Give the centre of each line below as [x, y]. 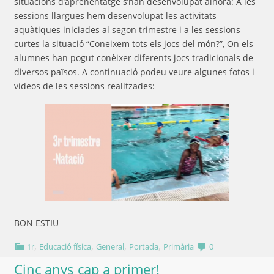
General [110, 246]
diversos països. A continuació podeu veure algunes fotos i [134, 72]
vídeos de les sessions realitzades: [84, 86]
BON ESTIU [36, 223]
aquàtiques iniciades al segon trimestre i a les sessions [127, 30]
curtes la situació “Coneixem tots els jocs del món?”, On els [134, 44]
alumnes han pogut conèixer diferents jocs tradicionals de [134, 58]
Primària [179, 246]
